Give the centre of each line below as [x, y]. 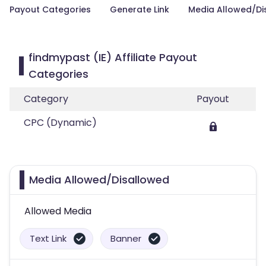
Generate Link [140, 9]
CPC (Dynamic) [60, 123]
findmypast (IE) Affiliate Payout [113, 57]
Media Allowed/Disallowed [99, 180]
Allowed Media [58, 211]
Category [46, 99]
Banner [126, 238]
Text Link [48, 238]
